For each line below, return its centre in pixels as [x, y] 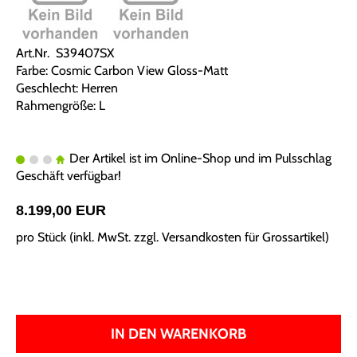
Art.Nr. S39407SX [65, 53]
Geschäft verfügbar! [69, 176]
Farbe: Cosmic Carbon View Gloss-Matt [122, 71]
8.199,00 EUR [61, 210]
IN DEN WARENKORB [178, 334]
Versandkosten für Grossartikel [243, 237]
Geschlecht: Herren [67, 88]
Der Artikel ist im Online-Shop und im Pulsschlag [199, 158]
